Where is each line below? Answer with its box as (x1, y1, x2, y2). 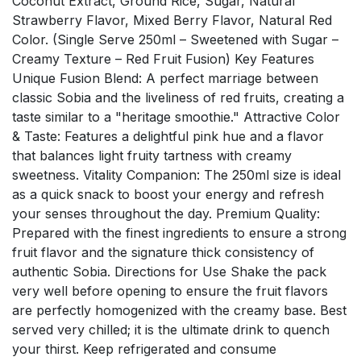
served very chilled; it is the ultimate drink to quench (12, 321, 330, 338)
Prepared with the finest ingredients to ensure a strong (12, 224, 346, 241)
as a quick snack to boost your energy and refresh (12, 185, 324, 202)
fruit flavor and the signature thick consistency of (12, 243, 314, 260)
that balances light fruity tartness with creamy (12, 147, 292, 164)
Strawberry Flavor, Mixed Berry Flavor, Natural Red (12, 11, 332, 28)
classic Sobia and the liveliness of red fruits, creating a (12, 89, 344, 106)
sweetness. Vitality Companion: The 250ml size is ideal (12, 166, 341, 183)
